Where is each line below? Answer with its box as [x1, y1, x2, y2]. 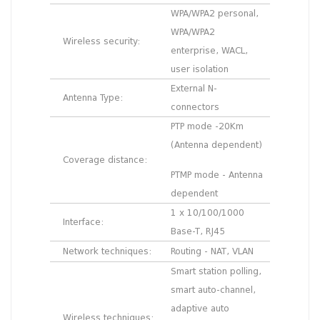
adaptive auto [171, 303, 229, 316]
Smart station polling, [171, 266, 261, 279]
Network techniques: [57, 246, 151, 259]
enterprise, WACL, [171, 45, 248, 59]
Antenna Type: [57, 92, 123, 106]
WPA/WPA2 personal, [171, 8, 259, 21]
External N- [171, 83, 217, 96]
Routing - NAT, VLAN [171, 246, 254, 259]
